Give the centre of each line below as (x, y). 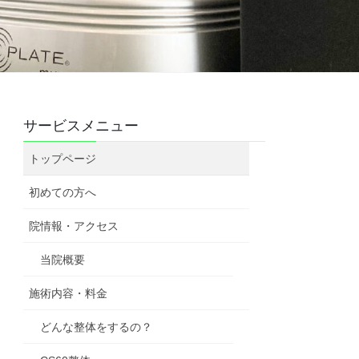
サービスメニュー (81, 125)
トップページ (63, 158)
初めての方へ (63, 192)
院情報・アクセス (74, 226)
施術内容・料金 (69, 293)
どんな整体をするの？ (97, 327)
